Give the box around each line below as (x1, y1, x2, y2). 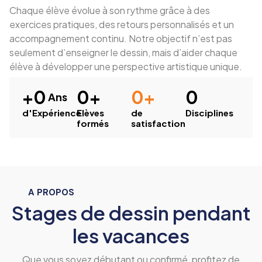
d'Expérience (22, 106, 81, 118)
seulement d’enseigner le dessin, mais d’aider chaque (9, 46, 237, 58)
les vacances (73, 223, 189, 247)
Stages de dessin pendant (11, 200, 251, 225)
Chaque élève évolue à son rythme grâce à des (9, 4, 210, 16)
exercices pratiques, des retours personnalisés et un (9, 18, 234, 30)
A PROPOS (28, 186, 74, 198)
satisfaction (131, 117, 185, 129)
